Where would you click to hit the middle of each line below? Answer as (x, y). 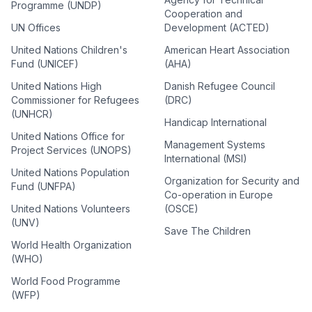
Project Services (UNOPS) (71, 150)
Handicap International (216, 122)
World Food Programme (66, 281)
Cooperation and (203, 14)
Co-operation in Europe (219, 195)
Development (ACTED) (217, 28)
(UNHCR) (32, 114)
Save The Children (208, 231)
